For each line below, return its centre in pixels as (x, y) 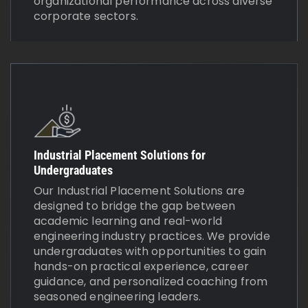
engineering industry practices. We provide (152, 236)
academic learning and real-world (128, 221)
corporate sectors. (86, 16)
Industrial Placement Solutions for (120, 155)
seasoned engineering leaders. (118, 297)
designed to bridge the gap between (135, 206)
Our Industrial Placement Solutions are (140, 191)
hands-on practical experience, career (141, 267)
